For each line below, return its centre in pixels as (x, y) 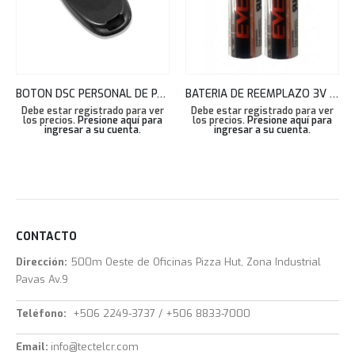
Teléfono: (41, 313)
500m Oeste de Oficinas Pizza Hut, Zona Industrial (196, 262)
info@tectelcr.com (95, 346)
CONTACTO (46, 237)
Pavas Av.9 (42, 280)
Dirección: (42, 262)
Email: (33, 346)
